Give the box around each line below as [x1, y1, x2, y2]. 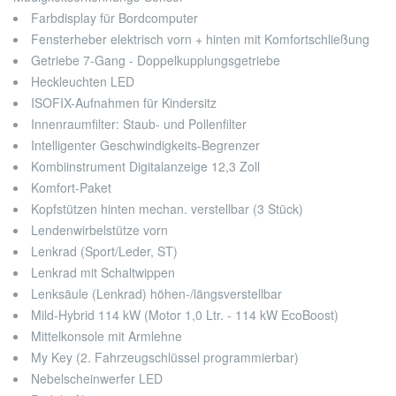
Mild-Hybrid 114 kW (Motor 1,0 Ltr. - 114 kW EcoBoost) [31, 306, 339, 324]
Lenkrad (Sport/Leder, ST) [31, 242, 178, 261]
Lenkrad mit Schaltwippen [31, 263, 175, 282]
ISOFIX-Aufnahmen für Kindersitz [31, 94, 217, 112]
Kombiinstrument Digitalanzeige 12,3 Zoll [31, 157, 260, 176]
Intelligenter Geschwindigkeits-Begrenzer [31, 136, 260, 155]
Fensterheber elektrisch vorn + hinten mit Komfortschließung [31, 30, 369, 49]
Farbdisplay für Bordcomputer [31, 9, 198, 27]
